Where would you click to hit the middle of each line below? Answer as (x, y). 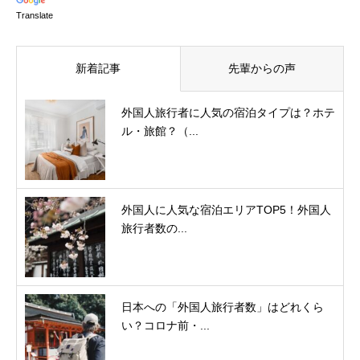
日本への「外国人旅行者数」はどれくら (223, 307)
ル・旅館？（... (160, 131)
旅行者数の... (154, 229)
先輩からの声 (262, 69)
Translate (35, 16)
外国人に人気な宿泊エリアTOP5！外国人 (226, 210)
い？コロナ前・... (166, 326)
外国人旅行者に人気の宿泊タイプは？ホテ (228, 113)
